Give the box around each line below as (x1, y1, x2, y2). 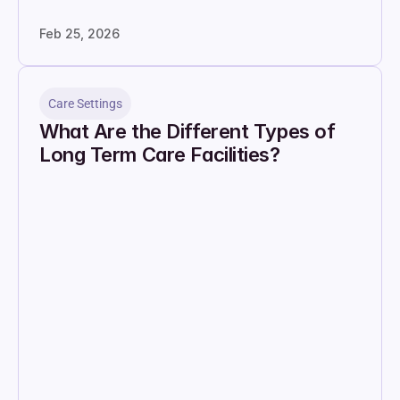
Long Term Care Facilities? (39, 143, 280, 166)
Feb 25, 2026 (39, 26, 120, 41)
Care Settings (48, 96, 122, 111)
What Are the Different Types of (39, 120, 336, 143)
